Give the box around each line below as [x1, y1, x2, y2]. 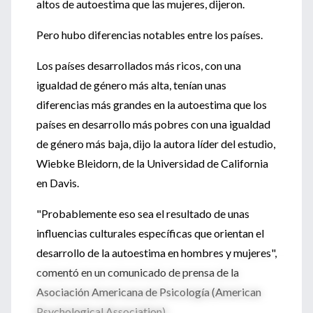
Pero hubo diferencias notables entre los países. [36, 28, 263, 41]
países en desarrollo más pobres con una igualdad [36, 117, 270, 131]
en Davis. [36, 176, 79, 189]
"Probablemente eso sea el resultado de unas [36, 207, 249, 220]
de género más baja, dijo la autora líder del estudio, [36, 137, 275, 150]
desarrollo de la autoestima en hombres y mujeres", [36, 246, 277, 259]
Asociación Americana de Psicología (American [36, 285, 261, 298]
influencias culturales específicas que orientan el [36, 226, 264, 240]
